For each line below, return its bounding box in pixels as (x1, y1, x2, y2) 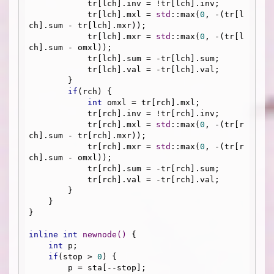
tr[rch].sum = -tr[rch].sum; (29, 163, 87, 173)
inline (29, 229, 58, 239)
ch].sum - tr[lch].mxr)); (29, 20, 146, 30)
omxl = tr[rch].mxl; (102, 97, 200, 107)
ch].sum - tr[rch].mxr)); (29, 130, 146, 140)
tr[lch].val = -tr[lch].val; (29, 64, 87, 74)
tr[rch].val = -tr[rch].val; (29, 174, 87, 184)
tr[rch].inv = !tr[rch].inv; (29, 108, 87, 118)
